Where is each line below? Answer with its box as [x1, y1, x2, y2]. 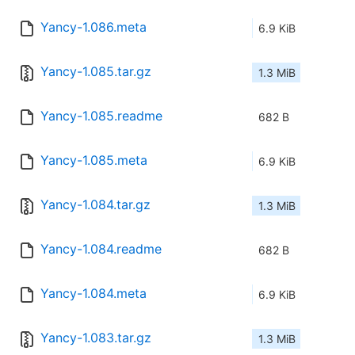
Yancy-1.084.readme [40, 241, 162, 258]
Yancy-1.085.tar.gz [40, 63, 151, 80]
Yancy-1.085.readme [40, 108, 162, 124]
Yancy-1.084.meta [40, 285, 147, 302]
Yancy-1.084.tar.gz [40, 197, 151, 213]
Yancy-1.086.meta [40, 19, 147, 36]
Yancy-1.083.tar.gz [40, 330, 151, 346]
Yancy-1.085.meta [40, 152, 147, 169]
